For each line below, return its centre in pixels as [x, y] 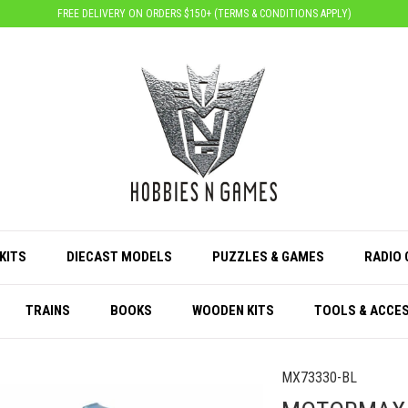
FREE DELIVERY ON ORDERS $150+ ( [137, 13]
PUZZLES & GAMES [268, 256]
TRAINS [47, 310]
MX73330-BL [319, 377]
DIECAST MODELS [119, 256]
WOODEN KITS [233, 310]
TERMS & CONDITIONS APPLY [282, 13]
